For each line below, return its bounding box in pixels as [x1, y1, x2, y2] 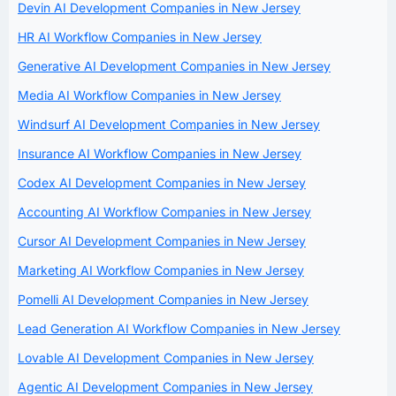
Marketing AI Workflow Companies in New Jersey [18, 262, 304, 278]
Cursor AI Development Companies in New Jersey [18, 232, 306, 248]
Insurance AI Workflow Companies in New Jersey [18, 145, 301, 161]
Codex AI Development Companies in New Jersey [18, 174, 306, 190]
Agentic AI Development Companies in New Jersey [18, 378, 313, 394]
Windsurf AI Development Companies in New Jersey [18, 116, 320, 132]
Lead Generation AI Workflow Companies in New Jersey [18, 320, 340, 336]
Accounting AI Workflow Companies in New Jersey [18, 203, 311, 219]
